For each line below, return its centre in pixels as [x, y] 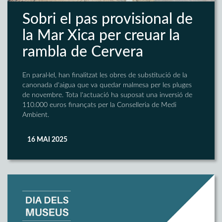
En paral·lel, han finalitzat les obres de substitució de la [105, 76]
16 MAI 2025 [47, 140]
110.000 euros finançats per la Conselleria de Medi [99, 105]
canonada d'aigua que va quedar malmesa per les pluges [107, 85]
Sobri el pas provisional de [108, 20]
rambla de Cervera [83, 52]
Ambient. [36, 115]
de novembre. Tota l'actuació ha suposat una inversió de [107, 95]
